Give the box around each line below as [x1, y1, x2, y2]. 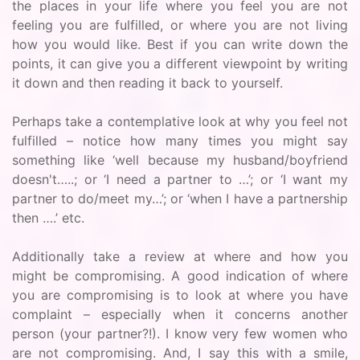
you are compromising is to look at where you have [12, 287, 348, 303]
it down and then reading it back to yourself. [12, 75, 283, 91]
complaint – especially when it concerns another [12, 306, 348, 322]
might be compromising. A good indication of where [12, 268, 348, 284]
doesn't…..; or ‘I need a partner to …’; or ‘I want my [12, 171, 348, 187]
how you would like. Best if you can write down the [12, 36, 348, 52]
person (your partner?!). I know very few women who [12, 325, 348, 342]
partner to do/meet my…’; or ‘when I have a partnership [12, 190, 348, 207]
